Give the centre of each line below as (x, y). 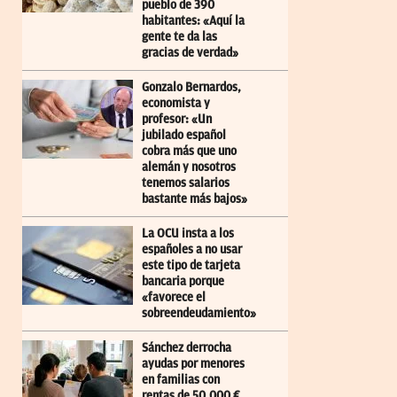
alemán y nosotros (189, 167)
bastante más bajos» (195, 199)
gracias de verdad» (190, 53)
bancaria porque (183, 282)
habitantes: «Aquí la (193, 21)
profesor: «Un (177, 120)
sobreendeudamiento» (199, 314)
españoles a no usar (192, 250)
